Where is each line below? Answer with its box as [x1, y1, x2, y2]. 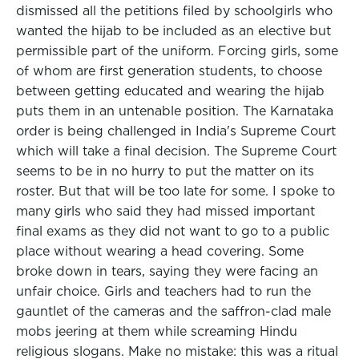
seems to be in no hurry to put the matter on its [16, 163, 314, 179]
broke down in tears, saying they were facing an [16, 264, 318, 279]
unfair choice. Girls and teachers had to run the [16, 284, 311, 299]
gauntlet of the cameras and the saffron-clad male [16, 304, 331, 319]
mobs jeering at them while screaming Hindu [16, 324, 297, 339]
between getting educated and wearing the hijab [16, 83, 325, 99]
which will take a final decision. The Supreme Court [16, 143, 337, 159]
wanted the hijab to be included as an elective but [16, 23, 331, 38]
